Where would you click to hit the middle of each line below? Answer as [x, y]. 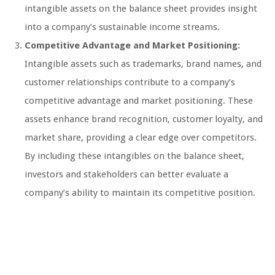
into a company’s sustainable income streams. [122, 27]
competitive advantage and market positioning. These [139, 100]
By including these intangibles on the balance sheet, [134, 156]
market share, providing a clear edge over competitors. [141, 137]
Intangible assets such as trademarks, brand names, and [143, 64]
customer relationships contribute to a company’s [130, 82]
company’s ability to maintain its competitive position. [140, 192]
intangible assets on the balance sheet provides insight [141, 8]
